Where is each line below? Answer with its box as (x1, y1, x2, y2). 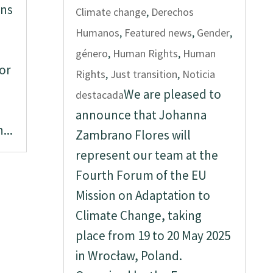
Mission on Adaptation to (76, 187, 211, 204)
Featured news (124, 26, 193, 40)
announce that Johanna (76, 107, 207, 123)
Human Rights (113, 46, 179, 60)
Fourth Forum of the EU (76, 167, 207, 183)
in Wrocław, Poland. (76, 247, 183, 264)
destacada (76, 88, 124, 102)
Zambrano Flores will (76, 127, 191, 143)
